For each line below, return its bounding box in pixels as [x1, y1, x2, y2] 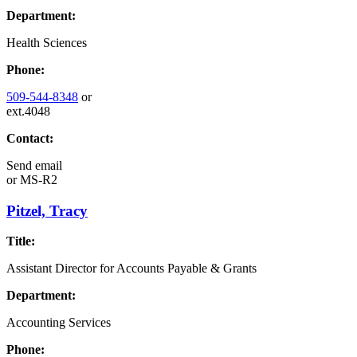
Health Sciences [6, 35, 87, 49]
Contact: [6, 131, 53, 145]
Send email [6, 158, 62, 172]
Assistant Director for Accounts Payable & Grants [6, 261, 257, 276]
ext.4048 [6, 104, 50, 118]
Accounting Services [6, 316, 111, 330]
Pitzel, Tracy [6, 202, 88, 219]
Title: [6, 234, 35, 249]
